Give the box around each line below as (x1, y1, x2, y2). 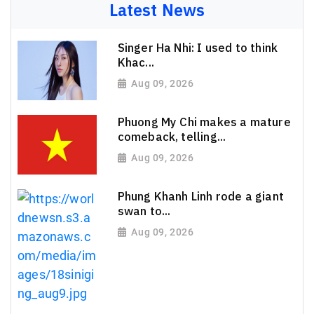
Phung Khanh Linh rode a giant (117, 189, 284, 205)
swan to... (117, 203, 171, 219)
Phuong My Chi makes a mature (117, 114, 291, 130)
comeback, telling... (117, 129, 226, 145)
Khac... (117, 55, 154, 71)
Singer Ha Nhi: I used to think (117, 40, 278, 56)
